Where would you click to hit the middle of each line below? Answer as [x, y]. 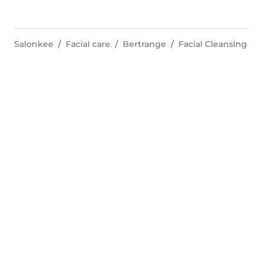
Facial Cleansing [213, 44]
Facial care [88, 44]
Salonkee [34, 44]
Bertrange [144, 44]
